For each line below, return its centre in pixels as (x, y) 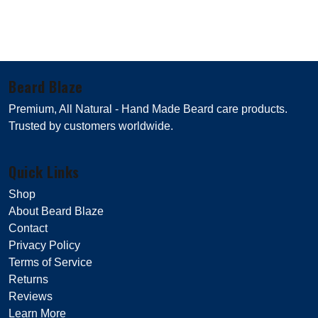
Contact (28, 228)
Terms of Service (50, 262)
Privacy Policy (44, 245)
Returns (28, 279)
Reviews (31, 296)
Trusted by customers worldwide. (91, 126)
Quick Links (44, 172)
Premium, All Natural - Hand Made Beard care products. (148, 109)
